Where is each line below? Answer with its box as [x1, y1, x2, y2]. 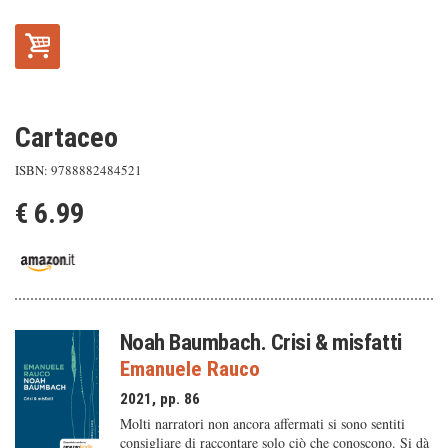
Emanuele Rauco [119, 357, 260, 381]
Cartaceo [15, 121, 118, 154]
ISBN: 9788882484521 [15, 161, 142, 179]
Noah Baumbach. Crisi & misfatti [119, 329, 402, 355]
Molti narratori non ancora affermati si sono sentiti [119, 414, 405, 433]
